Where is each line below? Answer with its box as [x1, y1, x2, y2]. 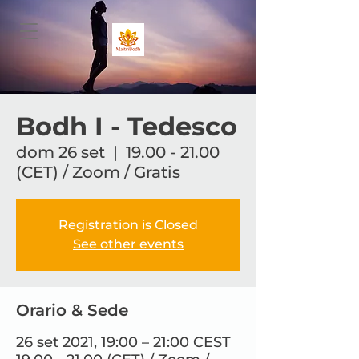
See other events [73, 236, 184, 252]
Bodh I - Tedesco [16, 111, 237, 142]
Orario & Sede [16, 301, 128, 320]
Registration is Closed [58, 217, 198, 232]
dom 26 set [16, 143, 105, 162]
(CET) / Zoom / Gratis [16, 163, 180, 182]
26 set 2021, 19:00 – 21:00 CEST [16, 333, 231, 351]
